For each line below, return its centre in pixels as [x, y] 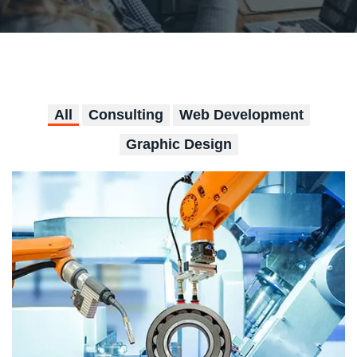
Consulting [126, 115]
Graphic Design [178, 144]
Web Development [241, 115]
